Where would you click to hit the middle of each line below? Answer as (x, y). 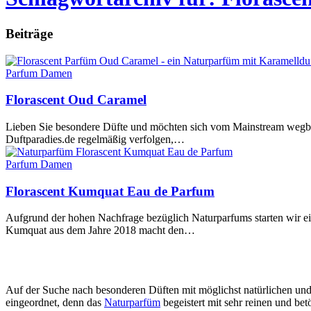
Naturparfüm (132, 303)
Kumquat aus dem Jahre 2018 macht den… (100, 230)
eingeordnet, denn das (55, 303)
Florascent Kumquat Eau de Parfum (110, 191)
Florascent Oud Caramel (76, 100)
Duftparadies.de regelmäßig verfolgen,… (95, 140)
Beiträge (29, 33)
